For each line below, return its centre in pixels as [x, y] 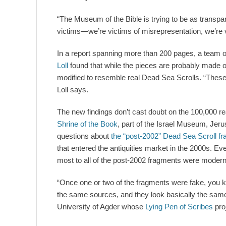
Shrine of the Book [87, 124]
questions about [84, 136]
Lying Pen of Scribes [179, 207]
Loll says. [73, 90]
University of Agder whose [101, 207]
